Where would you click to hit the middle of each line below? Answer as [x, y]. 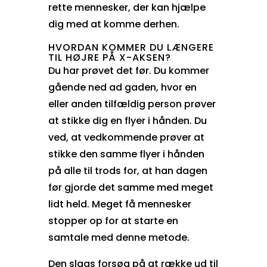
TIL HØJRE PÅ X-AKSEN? [109, 57]
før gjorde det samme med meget [131, 187]
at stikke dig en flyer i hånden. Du [127, 120]
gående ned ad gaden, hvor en [122, 87]
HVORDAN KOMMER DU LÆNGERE [131, 47]
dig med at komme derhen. [114, 24]
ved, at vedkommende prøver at [126, 137]
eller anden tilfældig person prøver [132, 104]
